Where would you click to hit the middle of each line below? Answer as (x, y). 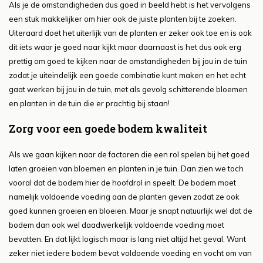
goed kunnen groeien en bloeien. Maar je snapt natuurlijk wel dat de (131, 211)
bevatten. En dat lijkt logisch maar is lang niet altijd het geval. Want (127, 239)
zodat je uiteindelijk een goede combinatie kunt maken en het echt (127, 75)
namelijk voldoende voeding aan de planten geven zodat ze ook (124, 197)
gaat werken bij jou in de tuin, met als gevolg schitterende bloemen (128, 90)
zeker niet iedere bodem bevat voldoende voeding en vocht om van (130, 253)
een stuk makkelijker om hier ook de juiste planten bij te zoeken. (123, 19)
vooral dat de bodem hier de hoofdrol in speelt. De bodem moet (122, 183)
